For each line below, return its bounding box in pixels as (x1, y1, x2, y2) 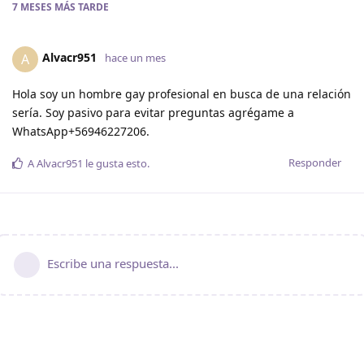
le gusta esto (83, 155, 147, 171)
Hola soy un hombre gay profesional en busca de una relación (12, 85, 351, 102)
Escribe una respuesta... (47, 254, 179, 271)
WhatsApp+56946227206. (12, 123, 149, 139)
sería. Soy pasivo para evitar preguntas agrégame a (12, 104, 294, 120)
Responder (288, 154, 341, 170)
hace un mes (105, 50, 166, 66)
